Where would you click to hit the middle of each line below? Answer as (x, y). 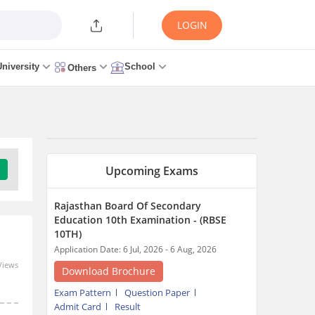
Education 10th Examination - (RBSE (140, 220)
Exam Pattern (83, 292)
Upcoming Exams (152, 171)
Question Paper (157, 292)
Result (128, 307)
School (140, 66)
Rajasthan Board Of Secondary (128, 206)
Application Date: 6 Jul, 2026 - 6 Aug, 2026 (135, 249)
